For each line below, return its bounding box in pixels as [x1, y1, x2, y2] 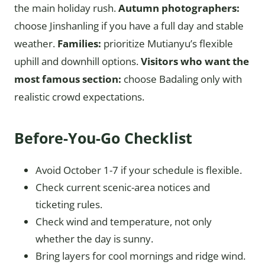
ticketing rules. [35, 198, 102, 212]
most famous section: [14, 72, 121, 86]
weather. [14, 37, 57, 51]
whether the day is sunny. [35, 232, 153, 246]
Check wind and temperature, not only [35, 215, 212, 229]
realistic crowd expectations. [14, 90, 144, 104]
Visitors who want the [141, 54, 249, 69]
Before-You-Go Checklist [14, 128, 192, 148]
